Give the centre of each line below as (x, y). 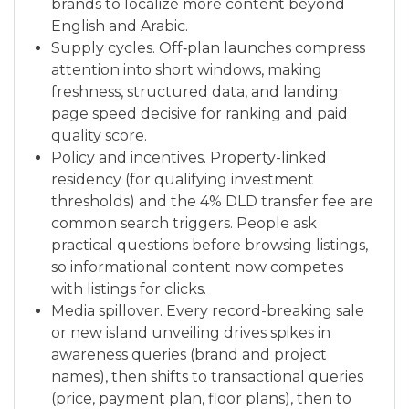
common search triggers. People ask (184, 223)
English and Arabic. (120, 26)
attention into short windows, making (187, 70)
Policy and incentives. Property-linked (189, 157)
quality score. (99, 136)
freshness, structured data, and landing (195, 92)
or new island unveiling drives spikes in (191, 333)
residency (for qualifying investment (183, 179)
